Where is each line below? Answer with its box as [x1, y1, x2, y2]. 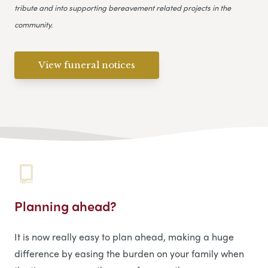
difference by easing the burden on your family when [14, 246, 244, 261]
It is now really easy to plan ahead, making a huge [14, 230, 234, 244]
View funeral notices [38, 59, 135, 71]
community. [14, 18, 53, 30]
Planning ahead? [14, 196, 117, 216]
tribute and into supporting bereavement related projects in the [14, 1, 231, 13]
